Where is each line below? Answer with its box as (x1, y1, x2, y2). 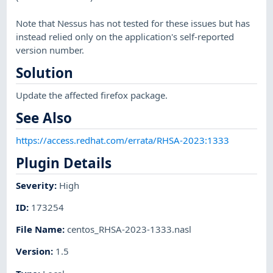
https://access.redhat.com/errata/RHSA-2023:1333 (16, 133, 230, 146)
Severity (16, 179, 55, 191)
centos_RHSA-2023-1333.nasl (67, 223, 192, 236)
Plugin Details (16, 153, 112, 172)
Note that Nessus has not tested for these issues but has (16, 16, 250, 29)
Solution (16, 63, 74, 83)
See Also (16, 108, 73, 128)
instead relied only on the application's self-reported (16, 30, 235, 43)
